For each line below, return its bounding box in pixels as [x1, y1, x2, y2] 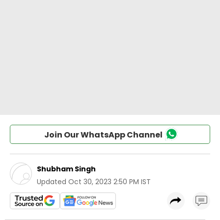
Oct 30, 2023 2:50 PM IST [68, 177, 151, 187]
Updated [37, 177, 66, 187]
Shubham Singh [37, 164, 96, 174]
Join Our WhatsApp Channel [44, 129, 163, 140]
